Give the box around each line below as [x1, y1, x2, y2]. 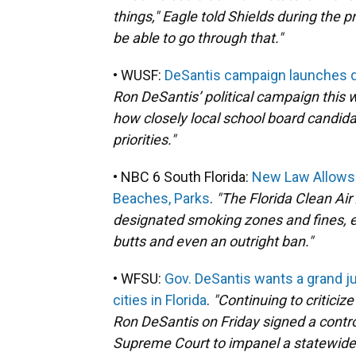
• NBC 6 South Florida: [113, 168, 252, 185]
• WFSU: [113, 270, 164, 287]
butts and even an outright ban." [113, 233, 313, 250]
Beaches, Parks [113, 190, 210, 207]
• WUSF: [113, 67, 164, 83]
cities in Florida [113, 292, 207, 308]
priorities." [113, 131, 176, 148]
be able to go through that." [113, 29, 286, 46]
